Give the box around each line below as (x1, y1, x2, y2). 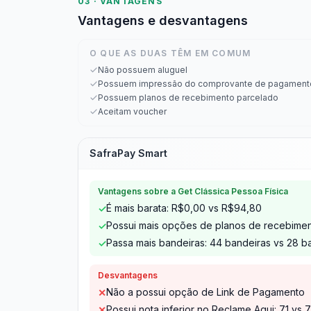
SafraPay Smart (90, 147, 167, 159)
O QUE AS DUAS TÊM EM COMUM (90, 48, 251, 58)
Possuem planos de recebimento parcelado (98, 92, 278, 103)
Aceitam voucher (98, 106, 167, 117)
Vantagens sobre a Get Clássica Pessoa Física (98, 186, 288, 196)
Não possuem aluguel (98, 65, 187, 75)
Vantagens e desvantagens (78, 13, 248, 28)
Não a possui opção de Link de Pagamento (106, 286, 305, 298)
